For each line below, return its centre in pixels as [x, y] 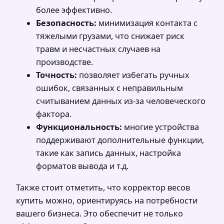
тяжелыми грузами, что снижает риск [110, 36]
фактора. [54, 114]
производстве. [64, 62]
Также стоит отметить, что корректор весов [103, 187]
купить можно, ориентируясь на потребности [107, 200]
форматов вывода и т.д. [82, 166]
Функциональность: [79, 127]
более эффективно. [74, 10]
